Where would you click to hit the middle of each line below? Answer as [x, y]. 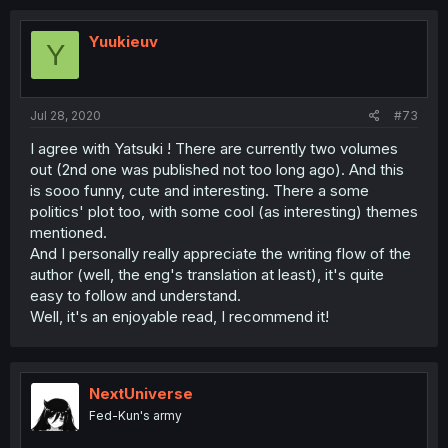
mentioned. [68, 232]
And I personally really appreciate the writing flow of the [220, 253]
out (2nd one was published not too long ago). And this [217, 169]
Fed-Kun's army [135, 415]
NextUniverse [141, 393]
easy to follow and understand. [135, 295]
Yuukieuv [123, 41]
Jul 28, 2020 [65, 115]
